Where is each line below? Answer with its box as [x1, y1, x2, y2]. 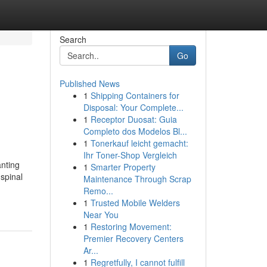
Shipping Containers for [90, 89, 179, 101]
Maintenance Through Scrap [83, 173, 191, 185]
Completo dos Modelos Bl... [83, 125, 187, 137]
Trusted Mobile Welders [90, 197, 180, 209]
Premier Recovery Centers [83, 232, 184, 244]
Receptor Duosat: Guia [90, 113, 177, 125]
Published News [59, 77, 120, 89]
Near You [83, 209, 119, 221]
